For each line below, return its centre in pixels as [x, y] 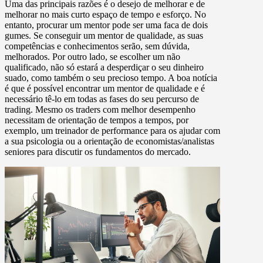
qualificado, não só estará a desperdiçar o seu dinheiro [104, 68]
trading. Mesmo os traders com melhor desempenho [100, 110]
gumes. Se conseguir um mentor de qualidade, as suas [104, 36]
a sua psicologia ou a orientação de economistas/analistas [109, 141]
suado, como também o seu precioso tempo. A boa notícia [111, 78]
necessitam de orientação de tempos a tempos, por [97, 120]
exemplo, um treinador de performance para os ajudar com [112, 131]
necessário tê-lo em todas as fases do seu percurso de [102, 99]
